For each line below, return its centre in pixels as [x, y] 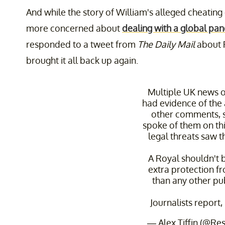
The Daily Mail [166, 44]
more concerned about [74, 28]
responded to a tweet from [82, 44]
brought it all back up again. [82, 61]
